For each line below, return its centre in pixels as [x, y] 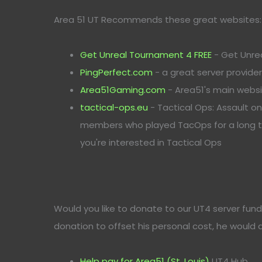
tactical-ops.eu [114, 107]
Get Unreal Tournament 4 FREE [146, 55]
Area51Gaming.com [123, 90]
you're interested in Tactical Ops [151, 142]
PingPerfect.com [116, 72]
